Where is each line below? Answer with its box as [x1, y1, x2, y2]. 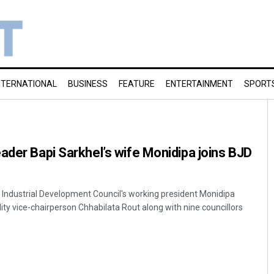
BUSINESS [68, 79, 108, 89]
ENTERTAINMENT [166, 79, 233, 89]
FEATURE [119, 79, 155, 89]
